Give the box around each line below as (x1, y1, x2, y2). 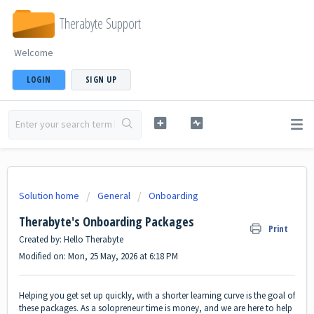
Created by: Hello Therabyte (19, 233, 123, 245)
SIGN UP (85, 74, 116, 86)
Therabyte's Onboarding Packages (19, 213, 194, 230)
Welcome (14, 46, 53, 59)
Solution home (19, 189, 81, 202)
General (97, 189, 130, 202)
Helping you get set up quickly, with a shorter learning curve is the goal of (19, 289, 295, 302)
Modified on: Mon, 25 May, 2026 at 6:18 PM (19, 250, 178, 262)
